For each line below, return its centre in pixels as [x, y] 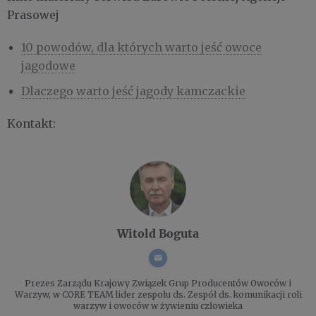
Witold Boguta [158, 233]
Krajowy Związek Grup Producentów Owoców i [192, 283]
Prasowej [33, 14]
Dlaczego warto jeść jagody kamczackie [133, 91]
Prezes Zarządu [58, 283]
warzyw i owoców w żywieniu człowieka [158, 305]
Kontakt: [31, 123]
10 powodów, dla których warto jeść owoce [141, 47]
